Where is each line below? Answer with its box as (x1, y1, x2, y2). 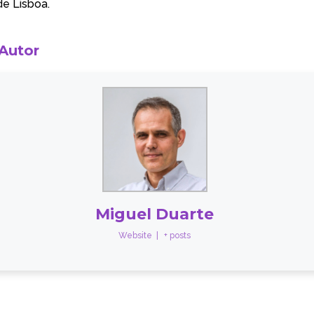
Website (118, 231, 153, 240)
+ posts (164, 231, 191, 240)
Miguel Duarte (95, 205, 214, 224)
